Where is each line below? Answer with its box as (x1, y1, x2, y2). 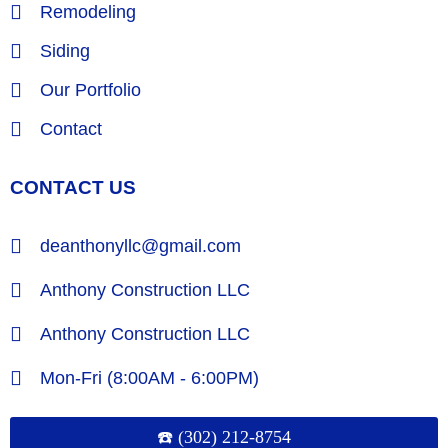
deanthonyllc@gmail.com (40, 235, 241, 256)
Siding (40, 40, 90, 61)
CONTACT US (10, 176, 136, 198)
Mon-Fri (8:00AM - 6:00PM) (40, 367, 259, 388)
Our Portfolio (40, 79, 141, 100)
